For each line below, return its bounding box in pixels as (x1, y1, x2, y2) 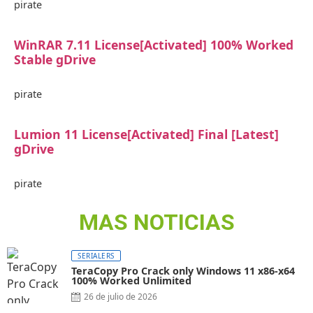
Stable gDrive (14, 51, 96, 68)
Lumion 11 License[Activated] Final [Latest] (14, 126, 279, 143)
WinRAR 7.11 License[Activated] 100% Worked (14, 36, 293, 54)
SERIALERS (78, 251, 115, 261)
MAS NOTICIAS (78, 209, 235, 236)
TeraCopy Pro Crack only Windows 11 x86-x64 (71, 264, 295, 278)
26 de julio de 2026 (84, 291, 157, 303)
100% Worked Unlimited (71, 274, 191, 288)
